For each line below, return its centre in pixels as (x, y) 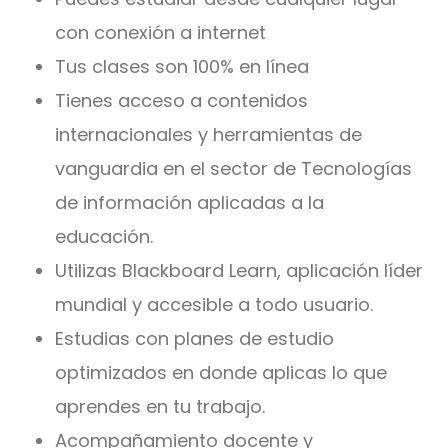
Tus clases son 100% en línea (187, 66)
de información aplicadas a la (189, 202)
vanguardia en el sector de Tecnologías (233, 168)
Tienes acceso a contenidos (181, 100)
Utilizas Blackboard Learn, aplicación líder (239, 270)
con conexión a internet (163, 32)
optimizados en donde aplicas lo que (221, 372)
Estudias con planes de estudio (194, 338)
